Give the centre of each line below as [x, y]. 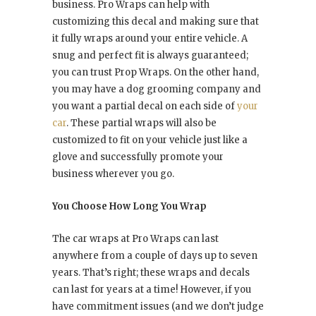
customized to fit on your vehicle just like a [150, 140]
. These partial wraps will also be [141, 123]
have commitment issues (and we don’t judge [158, 306]
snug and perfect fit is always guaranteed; [150, 55]
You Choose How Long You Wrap [129, 206]
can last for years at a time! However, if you [152, 289]
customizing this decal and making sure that [156, 21]
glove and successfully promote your [138, 157]
